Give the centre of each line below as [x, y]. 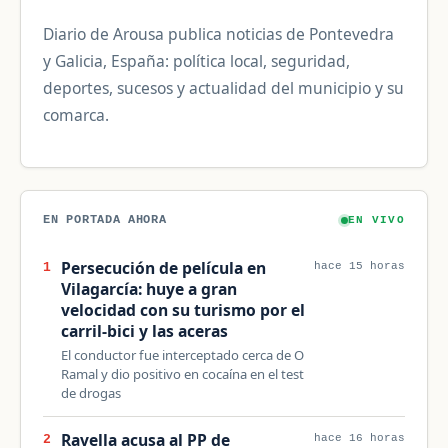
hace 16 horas [359, 437]
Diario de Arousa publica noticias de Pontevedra [219, 33]
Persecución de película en [163, 268]
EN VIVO [376, 220]
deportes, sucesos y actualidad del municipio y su [224, 87]
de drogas [90, 393]
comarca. [76, 114]
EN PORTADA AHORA [105, 220]
